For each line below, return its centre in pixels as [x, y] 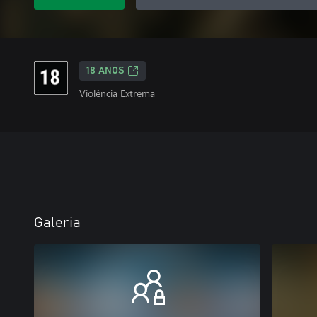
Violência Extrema [117, 93]
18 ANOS [105, 71]
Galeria [57, 223]
